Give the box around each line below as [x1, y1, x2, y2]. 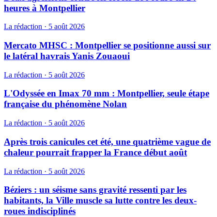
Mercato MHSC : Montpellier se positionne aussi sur [4, 40, 211, 50]
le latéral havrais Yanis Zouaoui [4, 50, 130, 61]
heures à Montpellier [4, 2, 85, 13]
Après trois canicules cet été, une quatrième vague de [4, 136, 211, 147]
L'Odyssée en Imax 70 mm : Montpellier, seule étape [4, 88, 209, 99]
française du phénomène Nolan [4, 99, 127, 109]
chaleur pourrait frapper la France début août [4, 147, 187, 157]
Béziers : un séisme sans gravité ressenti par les [4, 185, 186, 195]
